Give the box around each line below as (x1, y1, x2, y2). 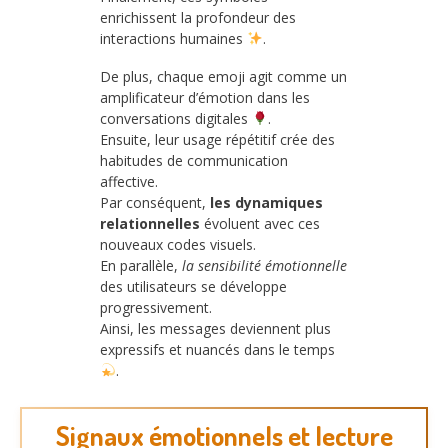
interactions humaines (100, 28, 247, 48)
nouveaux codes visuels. (100, 234, 256, 254)
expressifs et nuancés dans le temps (100, 339, 335, 359)
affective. (100, 171, 158, 191)
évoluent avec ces (200, 213, 320, 233)
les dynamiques (210, 192, 323, 212)
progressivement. (100, 297, 212, 317)
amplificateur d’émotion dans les (100, 87, 310, 107)
